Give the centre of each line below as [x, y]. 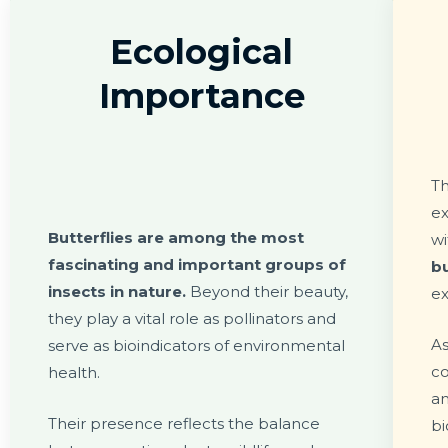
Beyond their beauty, [267, 291]
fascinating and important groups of [197, 264]
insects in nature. [117, 291]
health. [74, 372]
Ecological [202, 52]
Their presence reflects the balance [184, 423]
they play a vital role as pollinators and [192, 318]
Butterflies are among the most [176, 237]
